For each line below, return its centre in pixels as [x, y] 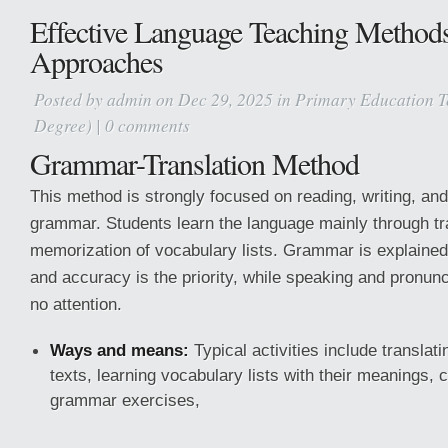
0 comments [147, 125]
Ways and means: [119, 350]
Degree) [63, 125]
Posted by [70, 99]
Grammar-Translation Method [194, 163]
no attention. [76, 304]
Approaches [96, 61]
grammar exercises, [125, 400]
